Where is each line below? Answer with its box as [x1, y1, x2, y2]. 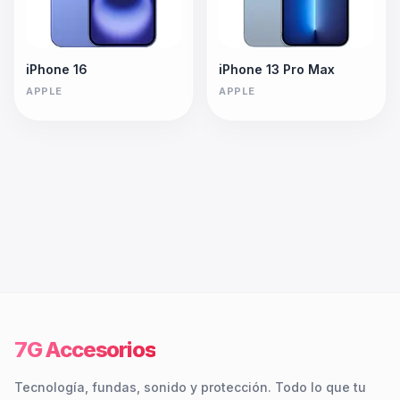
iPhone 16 [26, 62, 87, 78]
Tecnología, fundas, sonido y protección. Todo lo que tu [14, 379, 366, 396]
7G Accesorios [14, 337, 156, 363]
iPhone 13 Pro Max [219, 62, 335, 78]
